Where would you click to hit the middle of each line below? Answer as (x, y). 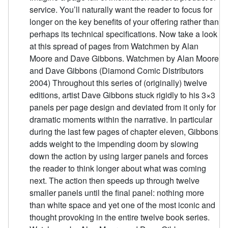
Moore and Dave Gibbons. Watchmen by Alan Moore (124, 59)
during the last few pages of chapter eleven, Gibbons (124, 132)
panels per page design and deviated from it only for (123, 107)
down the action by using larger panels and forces (119, 156)
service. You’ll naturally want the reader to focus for (121, 10)
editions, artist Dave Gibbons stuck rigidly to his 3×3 (123, 95)
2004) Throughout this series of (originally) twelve (119, 83)
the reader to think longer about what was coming (118, 168)
